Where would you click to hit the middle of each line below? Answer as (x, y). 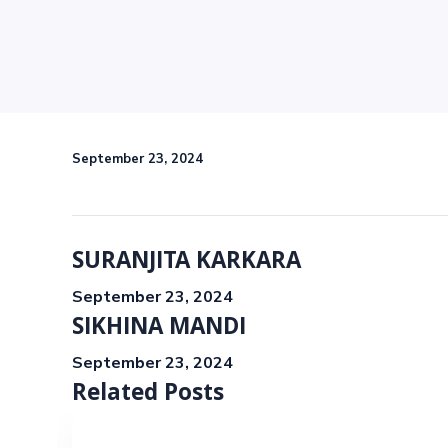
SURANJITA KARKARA (186, 263)
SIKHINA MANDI (159, 329)
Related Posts (148, 395)
